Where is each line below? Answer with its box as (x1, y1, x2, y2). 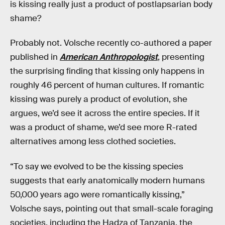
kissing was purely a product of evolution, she (10, 94, 187, 105)
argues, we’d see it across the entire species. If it (10, 108, 200, 119)
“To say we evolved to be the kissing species (10, 161, 183, 172)
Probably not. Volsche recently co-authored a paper (10, 38, 212, 49)
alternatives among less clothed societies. (10, 136, 176, 147)
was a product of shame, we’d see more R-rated (10, 122, 197, 133)
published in (10, 52, 60, 63)
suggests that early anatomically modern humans (10, 175, 205, 186)
